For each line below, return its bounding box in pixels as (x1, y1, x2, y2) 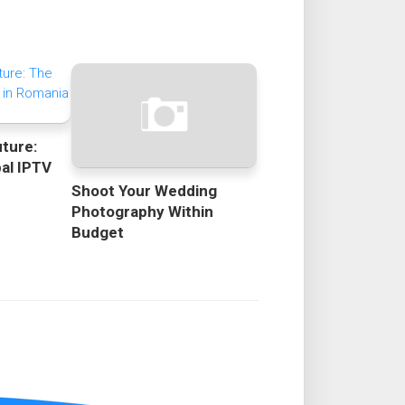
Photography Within (71, 202, 213, 221)
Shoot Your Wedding (71, 182, 217, 201)
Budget (71, 223, 124, 242)
